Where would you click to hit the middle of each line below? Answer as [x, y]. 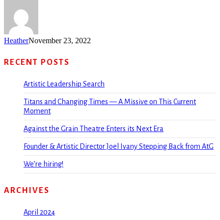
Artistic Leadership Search [64, 84]
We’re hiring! [43, 164]
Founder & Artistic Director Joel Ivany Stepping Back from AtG [119, 147]
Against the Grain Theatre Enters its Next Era [94, 129]
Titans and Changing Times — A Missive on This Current [110, 102]
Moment [37, 111]
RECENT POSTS [37, 63]
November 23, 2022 [60, 41]
